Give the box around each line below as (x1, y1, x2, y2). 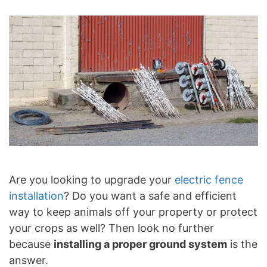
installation (9, 189, 64, 202)
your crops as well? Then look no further (9, 221, 214, 234)
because (9, 237, 54, 250)
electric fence (175, 173, 243, 186)
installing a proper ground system (54, 237, 227, 250)
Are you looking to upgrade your (9, 173, 175, 186)
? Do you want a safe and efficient (64, 189, 237, 202)
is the (227, 237, 257, 250)
